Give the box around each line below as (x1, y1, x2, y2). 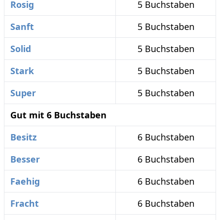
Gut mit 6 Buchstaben (10, 109, 107, 121)
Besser (10, 153, 40, 165)
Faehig (10, 175, 40, 187)
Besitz (10, 131, 37, 143)
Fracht (10, 197, 39, 209)
